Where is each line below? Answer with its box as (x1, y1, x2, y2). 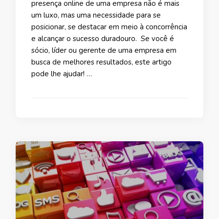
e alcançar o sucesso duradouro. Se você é (31, 33, 174, 44)
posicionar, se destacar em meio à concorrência (31, 22, 187, 32)
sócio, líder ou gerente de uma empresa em (31, 45, 176, 55)
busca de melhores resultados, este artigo (31, 57, 172, 67)
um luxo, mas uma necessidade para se (31, 10, 161, 20)
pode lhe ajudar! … (31, 68, 92, 79)
